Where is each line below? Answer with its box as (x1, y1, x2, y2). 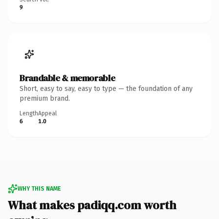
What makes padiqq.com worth (8, 197, 176, 213)
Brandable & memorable (20, 71, 115, 84)
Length (20, 109, 38, 117)
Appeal (38, 109, 57, 117)
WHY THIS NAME (18, 185, 61, 192)
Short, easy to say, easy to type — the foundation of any (20, 84, 193, 93)
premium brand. (20, 94, 70, 103)
